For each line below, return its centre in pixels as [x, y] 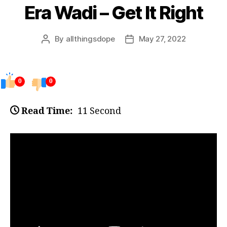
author [57, 51]
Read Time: [47, 111]
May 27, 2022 [162, 39]
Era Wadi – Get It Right [113, 13]
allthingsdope [90, 39]
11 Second [99, 111]
